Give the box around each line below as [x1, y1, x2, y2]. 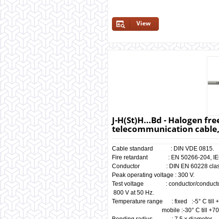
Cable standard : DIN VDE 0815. [112, 145, 214, 152]
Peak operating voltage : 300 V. [112, 172, 195, 178]
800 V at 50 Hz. [112, 189, 155, 196]
